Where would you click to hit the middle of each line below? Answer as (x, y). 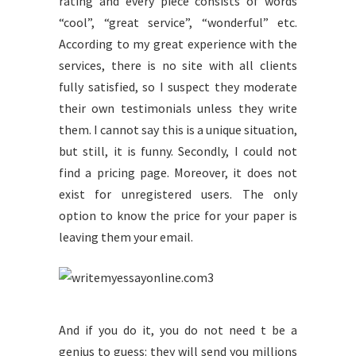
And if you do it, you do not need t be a (178, 330)
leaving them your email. (126, 237)
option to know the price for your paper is (178, 215)
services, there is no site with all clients (178, 65)
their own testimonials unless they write (178, 108)
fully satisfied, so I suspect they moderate (178, 87)
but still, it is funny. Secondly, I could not (178, 151)
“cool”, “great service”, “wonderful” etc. (178, 22)
